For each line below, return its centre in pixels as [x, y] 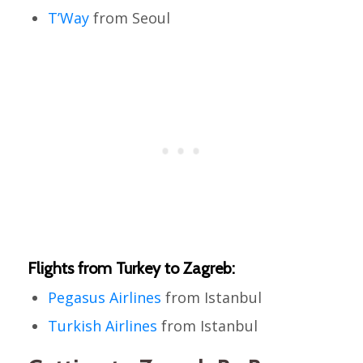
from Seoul [129, 18]
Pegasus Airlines [104, 298]
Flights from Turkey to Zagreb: [131, 269]
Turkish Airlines [102, 326]
